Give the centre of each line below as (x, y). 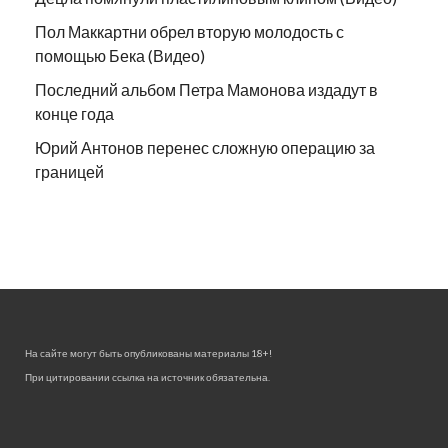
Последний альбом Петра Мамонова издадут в (206, 90)
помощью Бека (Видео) (120, 56)
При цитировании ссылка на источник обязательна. (147, 377)
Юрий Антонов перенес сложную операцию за (205, 148)
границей (69, 172)
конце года (74, 114)
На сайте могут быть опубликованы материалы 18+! (148, 353)
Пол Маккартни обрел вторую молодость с (189, 32)
